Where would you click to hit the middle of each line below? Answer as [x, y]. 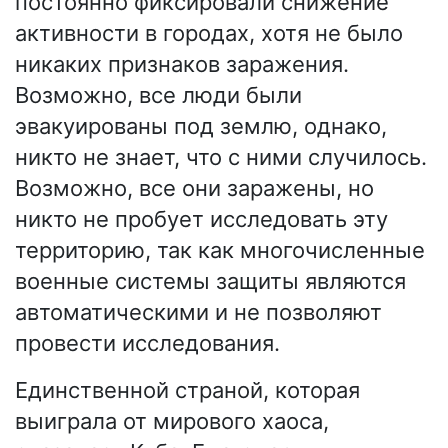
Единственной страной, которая [187, 390]
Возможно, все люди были [158, 95]
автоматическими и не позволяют [198, 312]
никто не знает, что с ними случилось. [221, 157]
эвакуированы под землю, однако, [201, 126]
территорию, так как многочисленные [220, 250]
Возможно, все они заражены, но [194, 188]
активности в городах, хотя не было [209, 33]
